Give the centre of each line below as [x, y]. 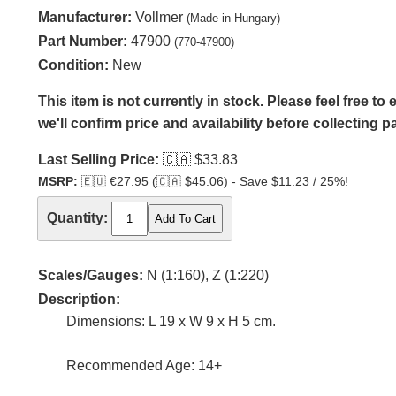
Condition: [73, 65]
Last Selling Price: [99, 160]
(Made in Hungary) [233, 18]
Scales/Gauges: [91, 276]
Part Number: [83, 41]
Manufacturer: [85, 17]
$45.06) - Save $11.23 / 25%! [265, 182]
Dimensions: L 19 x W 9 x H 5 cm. [171, 322]
